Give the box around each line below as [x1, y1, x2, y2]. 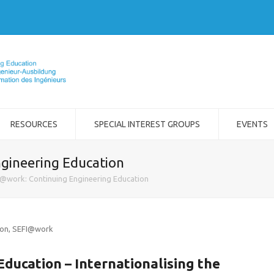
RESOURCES [10, 119, 57, 129]
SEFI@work [12, 224, 53, 233]
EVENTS [237, 119, 268, 129]
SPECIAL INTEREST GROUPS [94, 119, 200, 129]
